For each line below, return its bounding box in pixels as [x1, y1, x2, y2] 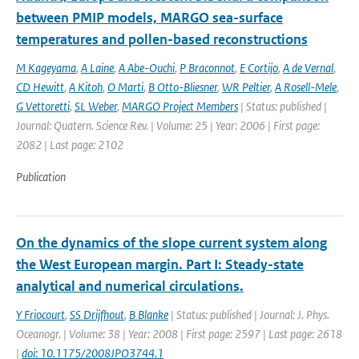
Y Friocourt [16, 307, 65, 322]
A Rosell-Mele [275, 79, 337, 95]
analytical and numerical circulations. [16, 277, 244, 295]
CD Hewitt [16, 79, 64, 95]
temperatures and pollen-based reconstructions [16, 30, 308, 48]
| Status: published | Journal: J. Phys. [168, 307, 329, 322]
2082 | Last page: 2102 [16, 137, 123, 152]
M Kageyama [16, 60, 76, 75]
